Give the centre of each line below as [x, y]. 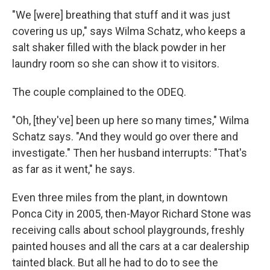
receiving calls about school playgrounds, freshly [128, 230]
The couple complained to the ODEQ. [99, 92]
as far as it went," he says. [74, 169]
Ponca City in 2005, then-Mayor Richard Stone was [132, 214]
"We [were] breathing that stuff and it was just [121, 15]
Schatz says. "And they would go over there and [125, 137]
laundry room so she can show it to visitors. [116, 64]
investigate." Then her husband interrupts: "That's [130, 153]
